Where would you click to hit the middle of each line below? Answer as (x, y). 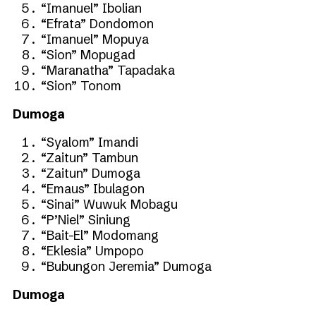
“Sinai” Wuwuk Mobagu (109, 204)
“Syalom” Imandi (90, 142)
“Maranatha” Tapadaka (108, 70)
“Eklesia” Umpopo (92, 250)
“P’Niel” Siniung (86, 219)
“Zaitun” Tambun (90, 157)
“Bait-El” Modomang (100, 235)
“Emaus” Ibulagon (93, 188)
